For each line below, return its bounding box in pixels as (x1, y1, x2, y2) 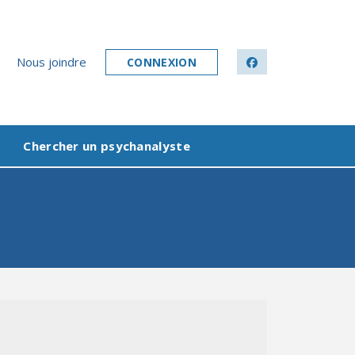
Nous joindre (17, 54, 87, 70)
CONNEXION (127, 55, 197, 70)
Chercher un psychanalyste (23, 138, 190, 154)
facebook (257, 55, 297, 67)
